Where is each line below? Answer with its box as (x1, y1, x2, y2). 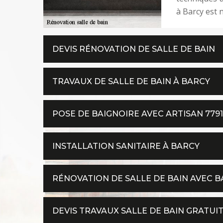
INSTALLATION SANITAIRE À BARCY (52, 141, 200, 151)
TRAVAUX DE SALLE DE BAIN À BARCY (52, 76, 210, 86)
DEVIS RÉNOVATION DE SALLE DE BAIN (52, 44, 215, 54)
